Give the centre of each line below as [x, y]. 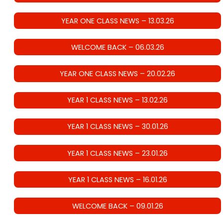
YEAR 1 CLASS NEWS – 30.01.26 [117, 127]
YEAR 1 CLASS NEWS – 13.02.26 [117, 100]
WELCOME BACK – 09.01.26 [117, 206]
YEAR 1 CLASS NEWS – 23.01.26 [117, 153]
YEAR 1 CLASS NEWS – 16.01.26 [117, 179]
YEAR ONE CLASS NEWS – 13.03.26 [117, 21]
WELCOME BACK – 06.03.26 [117, 47]
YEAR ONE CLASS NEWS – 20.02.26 [117, 73]
